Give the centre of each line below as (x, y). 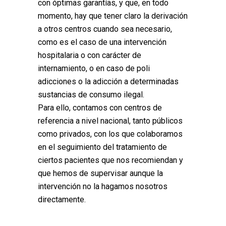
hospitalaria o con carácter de (90, 55)
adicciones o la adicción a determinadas (108, 81)
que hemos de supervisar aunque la (100, 173)
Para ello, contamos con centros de (100, 108)
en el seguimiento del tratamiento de (102, 147)
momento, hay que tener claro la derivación (113, 16)
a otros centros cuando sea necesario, (105, 29)
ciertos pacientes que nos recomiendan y (110, 160)
